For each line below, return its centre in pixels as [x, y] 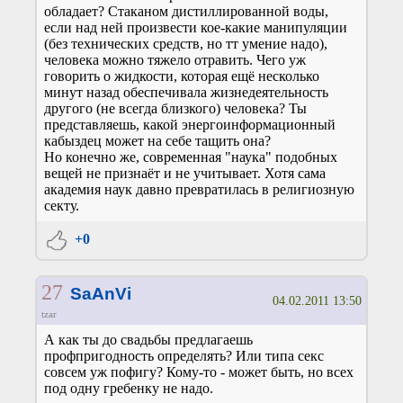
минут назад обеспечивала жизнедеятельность [186, 93]
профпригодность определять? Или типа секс [184, 356]
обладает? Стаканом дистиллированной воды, [186, 12]
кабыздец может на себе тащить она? [157, 141]
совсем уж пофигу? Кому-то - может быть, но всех [199, 372]
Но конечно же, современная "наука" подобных [191, 157]
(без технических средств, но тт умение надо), [186, 44]
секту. [62, 206]
